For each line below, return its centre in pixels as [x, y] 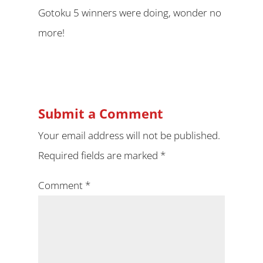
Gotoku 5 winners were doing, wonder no [129, 13]
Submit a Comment [100, 113]
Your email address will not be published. [129, 135]
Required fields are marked [99, 155]
